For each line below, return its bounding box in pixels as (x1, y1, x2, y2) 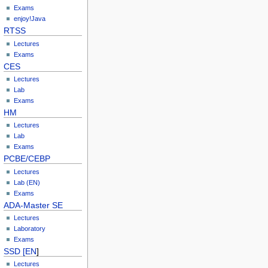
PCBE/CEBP (4, 154, 51, 164)
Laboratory (14, 224, 46, 232)
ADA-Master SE (4, 200, 63, 210)
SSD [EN (4, 246, 37, 256)
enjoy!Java (14, 15, 46, 23)
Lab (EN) (14, 178, 41, 186)
